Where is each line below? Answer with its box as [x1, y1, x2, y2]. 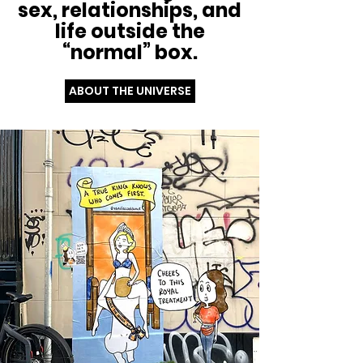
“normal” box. [62, 38, 198, 66]
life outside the [54, 17, 205, 45]
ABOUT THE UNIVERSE [69, 82, 191, 99]
